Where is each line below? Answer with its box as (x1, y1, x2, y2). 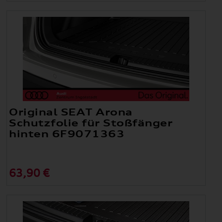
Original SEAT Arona (9, 106, 133, 118)
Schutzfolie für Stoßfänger (9, 116, 173, 129)
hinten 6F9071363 (9, 127, 125, 140)
